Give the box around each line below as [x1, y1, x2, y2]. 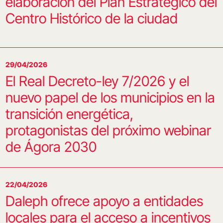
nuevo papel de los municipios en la [5, 89, 215, 106]
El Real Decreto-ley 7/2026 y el [5, 72, 189, 90]
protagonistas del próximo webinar [5, 121, 211, 139]
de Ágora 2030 [5, 138, 97, 155]
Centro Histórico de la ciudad [5, 10, 178, 27]
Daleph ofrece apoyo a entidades [5, 192, 203, 210]
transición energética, [5, 105, 133, 122]
